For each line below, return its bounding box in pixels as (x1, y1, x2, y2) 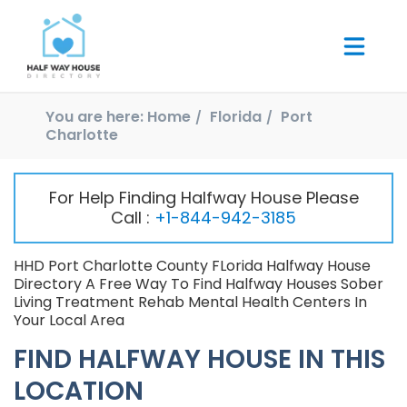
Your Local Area (14, 310, 124, 332)
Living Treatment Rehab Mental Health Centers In (14, 292, 367, 313)
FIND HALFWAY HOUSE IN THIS (14, 342, 385, 378)
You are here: (45, 106, 144, 128)
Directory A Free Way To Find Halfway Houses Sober (14, 273, 383, 295)
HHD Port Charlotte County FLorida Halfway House (14, 255, 371, 277)
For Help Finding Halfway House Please (48, 186, 359, 210)
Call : (111, 206, 154, 230)
